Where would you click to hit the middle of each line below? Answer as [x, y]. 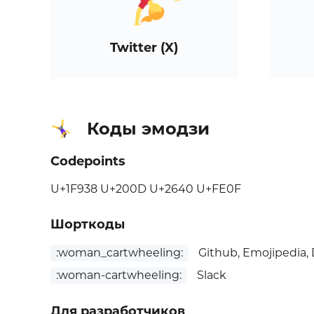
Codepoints [88, 162]
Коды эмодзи [148, 129]
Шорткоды [88, 225]
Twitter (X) [144, 48]
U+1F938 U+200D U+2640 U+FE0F [146, 189]
